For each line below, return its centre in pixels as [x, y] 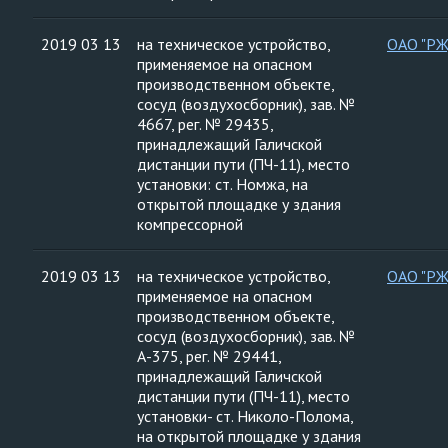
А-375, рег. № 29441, [209, 356]
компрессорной [190, 224]
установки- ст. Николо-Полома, [245, 416]
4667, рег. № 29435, [205, 124]
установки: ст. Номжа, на [222, 184]
